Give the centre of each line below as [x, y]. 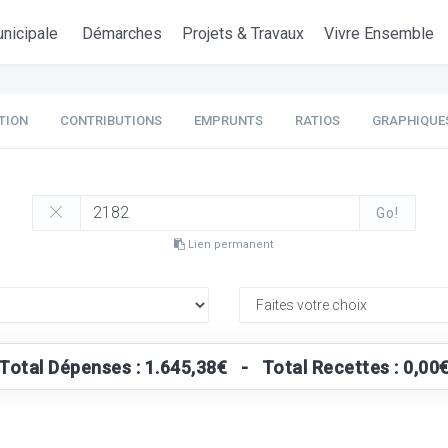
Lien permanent [229, 244]
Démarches [122, 33]
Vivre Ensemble [379, 33]
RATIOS [317, 120]
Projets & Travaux [243, 33]
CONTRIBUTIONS [110, 120]
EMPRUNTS [228, 120]
